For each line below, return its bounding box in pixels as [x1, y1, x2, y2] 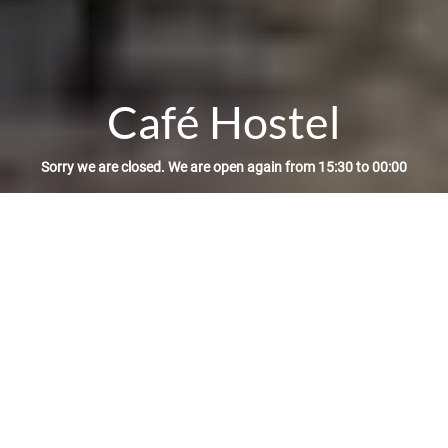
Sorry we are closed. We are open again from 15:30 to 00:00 [41, 158, 407, 175]
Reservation [182, 230, 266, 250]
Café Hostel [107, 94, 341, 149]
